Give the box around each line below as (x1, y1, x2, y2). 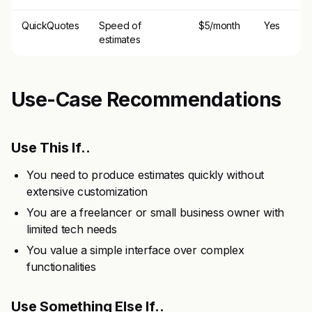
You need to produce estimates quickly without (26, 168, 265, 182)
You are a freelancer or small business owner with (26, 205, 284, 219)
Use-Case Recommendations (11, 88, 281, 111)
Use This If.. (11, 139, 91, 156)
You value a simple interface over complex (26, 243, 244, 257)
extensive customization (26, 185, 148, 198)
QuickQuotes (22, 19, 79, 31)
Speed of (99, 19, 141, 31)
